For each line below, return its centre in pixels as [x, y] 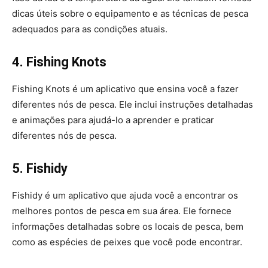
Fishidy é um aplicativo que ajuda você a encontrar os [125, 195]
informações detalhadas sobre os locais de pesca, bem [128, 226]
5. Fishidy [40, 168]
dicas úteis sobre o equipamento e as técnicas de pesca [130, 13]
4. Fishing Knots [59, 62]
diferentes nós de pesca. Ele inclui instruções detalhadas [133, 104]
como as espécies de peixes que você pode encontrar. [127, 242]
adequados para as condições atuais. [90, 29]
